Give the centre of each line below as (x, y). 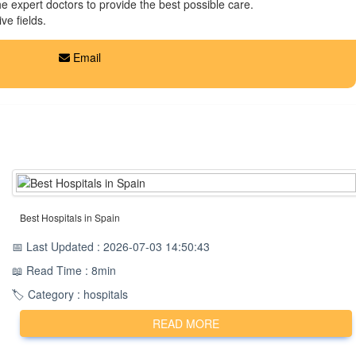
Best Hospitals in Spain (70, 217)
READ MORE (186, 323)
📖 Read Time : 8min (64, 270)
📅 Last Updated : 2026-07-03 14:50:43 (111, 246)
